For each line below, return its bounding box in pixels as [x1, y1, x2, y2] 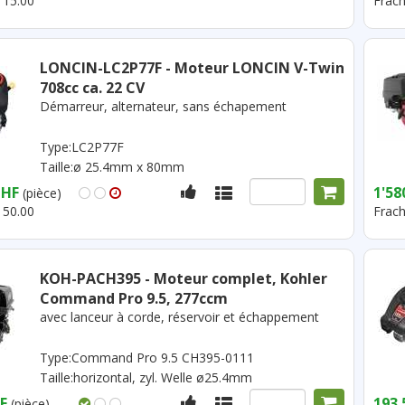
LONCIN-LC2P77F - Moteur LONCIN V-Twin [39, 58, 344, 78]
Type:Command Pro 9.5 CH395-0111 [39, 349, 254, 366]
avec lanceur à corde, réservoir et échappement [39, 308, 319, 325]
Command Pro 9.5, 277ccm [39, 288, 228, 308]
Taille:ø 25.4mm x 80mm [39, 158, 184, 175]
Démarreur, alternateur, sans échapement [39, 98, 287, 115]
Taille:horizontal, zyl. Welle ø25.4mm [39, 369, 252, 386]
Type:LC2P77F [39, 138, 124, 155]
